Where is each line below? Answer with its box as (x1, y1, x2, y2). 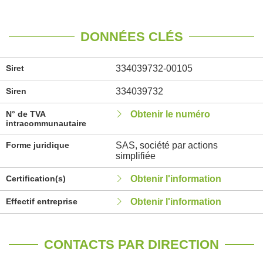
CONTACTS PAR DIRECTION (44, 237, 219, 252)
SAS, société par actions (115, 140, 218, 150)
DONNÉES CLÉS (80, 29, 183, 44)
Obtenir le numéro (130, 109, 210, 119)
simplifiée (115, 151, 156, 161)
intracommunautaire (6, 119, 86, 128)
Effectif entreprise (6, 197, 77, 206)
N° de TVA (6, 109, 45, 119)
